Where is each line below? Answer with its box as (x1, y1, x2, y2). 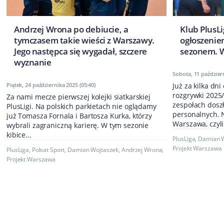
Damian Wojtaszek (67, 145, 119, 154)
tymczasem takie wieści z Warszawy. (14, 34, 154, 46)
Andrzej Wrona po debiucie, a (14, 23, 128, 35)
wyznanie (14, 56, 51, 68)
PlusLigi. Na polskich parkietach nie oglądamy (6, 101, 156, 111)
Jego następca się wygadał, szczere (14, 45, 147, 57)
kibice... (6, 130, 31, 140)
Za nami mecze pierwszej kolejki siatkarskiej (6, 92, 150, 102)
